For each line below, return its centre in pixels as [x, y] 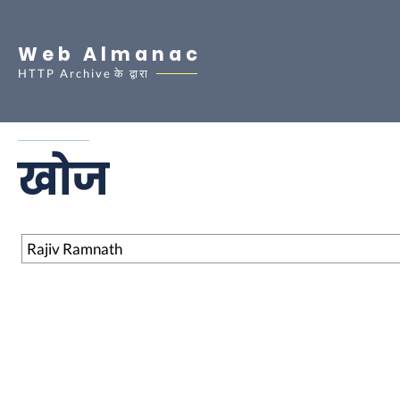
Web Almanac [110, 54]
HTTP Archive [65, 73]
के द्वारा [132, 73]
